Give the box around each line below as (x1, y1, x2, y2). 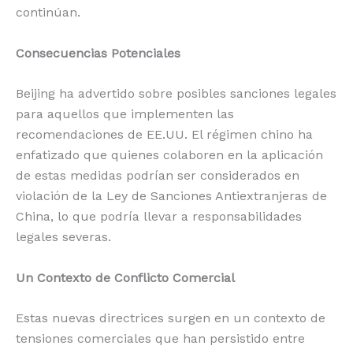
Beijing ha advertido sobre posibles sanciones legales (16, 86, 336, 102)
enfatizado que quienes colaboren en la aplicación (16, 147, 323, 163)
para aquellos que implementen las (16, 106, 234, 122)
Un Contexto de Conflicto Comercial (16, 269, 235, 285)
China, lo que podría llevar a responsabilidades (16, 209, 302, 225)
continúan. (16, 5, 80, 20)
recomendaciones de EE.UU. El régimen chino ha (16, 127, 313, 143)
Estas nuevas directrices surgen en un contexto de (16, 310, 325, 326)
